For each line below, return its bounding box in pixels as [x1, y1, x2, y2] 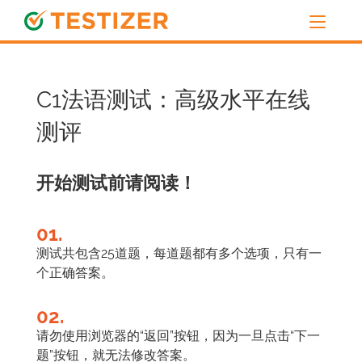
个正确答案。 [36, 265, 114, 280]
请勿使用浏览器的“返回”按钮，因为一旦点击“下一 [36, 328, 320, 343]
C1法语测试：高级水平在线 [36, 86, 310, 113]
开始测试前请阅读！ [36, 172, 196, 193]
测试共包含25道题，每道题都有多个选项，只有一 [36, 246, 322, 261]
